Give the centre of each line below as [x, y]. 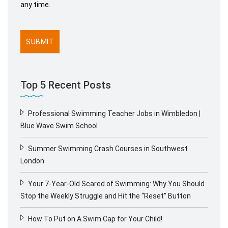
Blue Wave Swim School [59, 125]
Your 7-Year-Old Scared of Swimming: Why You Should [116, 183]
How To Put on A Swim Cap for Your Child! [95, 219]
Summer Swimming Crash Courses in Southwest [108, 148]
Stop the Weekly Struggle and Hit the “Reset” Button [106, 196]
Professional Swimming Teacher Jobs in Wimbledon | [114, 113]
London [32, 161]
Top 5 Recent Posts [66, 85]
